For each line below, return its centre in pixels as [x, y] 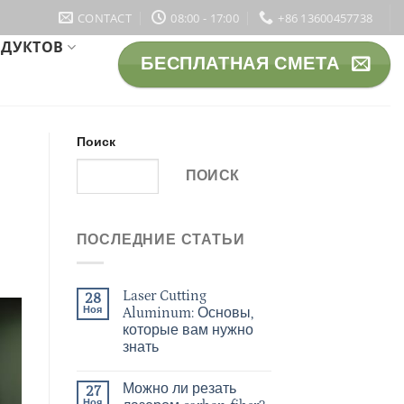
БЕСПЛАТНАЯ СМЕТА [240, 64]
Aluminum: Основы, [188, 312]
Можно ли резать [179, 388]
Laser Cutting [164, 295]
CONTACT [105, 18]
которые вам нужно [188, 330]
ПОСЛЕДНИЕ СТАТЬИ [161, 240]
